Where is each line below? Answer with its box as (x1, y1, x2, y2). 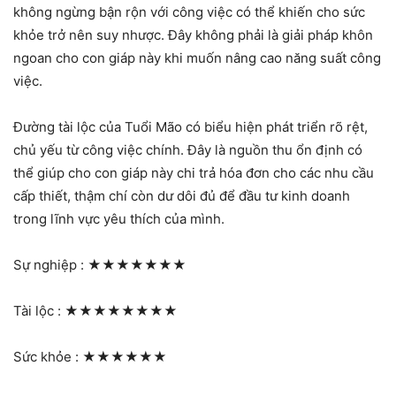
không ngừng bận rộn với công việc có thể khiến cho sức (13, 3, 365, 20)
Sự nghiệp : (13, 255, 88, 273)
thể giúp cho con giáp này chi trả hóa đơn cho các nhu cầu (13, 164, 374, 181)
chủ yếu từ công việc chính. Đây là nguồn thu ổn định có (13, 141, 362, 158)
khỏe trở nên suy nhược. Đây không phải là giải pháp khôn (13, 26, 373, 43)
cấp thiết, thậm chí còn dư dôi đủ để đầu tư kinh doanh (13, 187, 350, 204)
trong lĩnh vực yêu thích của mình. (13, 209, 225, 227)
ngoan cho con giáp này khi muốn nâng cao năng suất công (13, 49, 381, 66)
